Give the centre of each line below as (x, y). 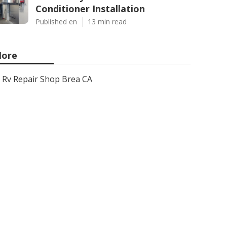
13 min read (107, 22)
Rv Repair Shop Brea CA (47, 79)
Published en (56, 22)
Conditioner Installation (90, 9)
